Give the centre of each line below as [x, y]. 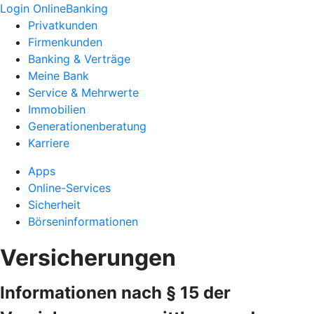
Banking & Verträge [79, 59]
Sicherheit [54, 205]
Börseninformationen [83, 221]
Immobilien [57, 109]
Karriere [49, 143]
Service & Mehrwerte [83, 93]
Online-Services [69, 188]
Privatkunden [63, 25]
